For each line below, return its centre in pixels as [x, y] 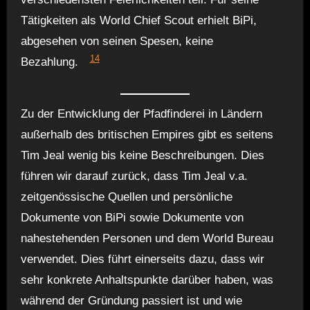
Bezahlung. [49, 62]
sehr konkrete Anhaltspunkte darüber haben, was [147, 280]
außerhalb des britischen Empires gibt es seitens [147, 135]
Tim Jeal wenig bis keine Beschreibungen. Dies [142, 156]
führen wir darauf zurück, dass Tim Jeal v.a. [134, 176]
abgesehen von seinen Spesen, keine [117, 42]
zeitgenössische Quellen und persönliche [126, 197]
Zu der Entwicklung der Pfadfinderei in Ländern [141, 114]
